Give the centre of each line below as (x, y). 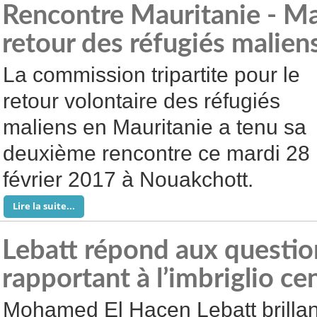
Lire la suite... (44, 206)
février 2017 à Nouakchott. (128, 179)
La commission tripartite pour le (151, 75)
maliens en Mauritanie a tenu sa (155, 127)
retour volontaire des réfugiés (142, 101)
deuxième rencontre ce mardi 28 (156, 153)
